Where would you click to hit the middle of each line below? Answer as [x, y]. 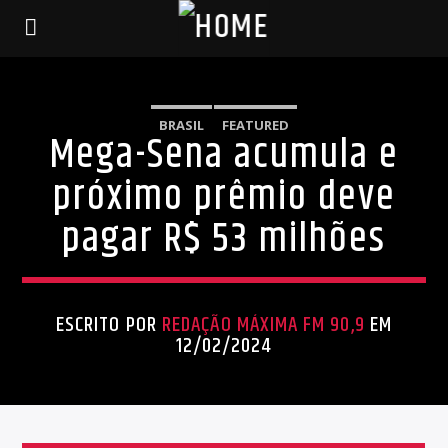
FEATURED [255, 125]
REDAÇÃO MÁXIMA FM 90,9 [263, 325]
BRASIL [181, 125]
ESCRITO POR [109, 325]
